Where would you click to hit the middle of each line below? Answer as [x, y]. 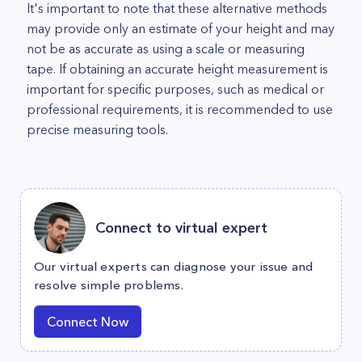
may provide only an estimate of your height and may [181, 28]
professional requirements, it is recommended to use [180, 109]
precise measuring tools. [97, 129]
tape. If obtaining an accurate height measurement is [177, 69]
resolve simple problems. [109, 285]
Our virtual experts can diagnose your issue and [174, 266]
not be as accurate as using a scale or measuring [166, 48]
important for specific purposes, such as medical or [175, 89]
